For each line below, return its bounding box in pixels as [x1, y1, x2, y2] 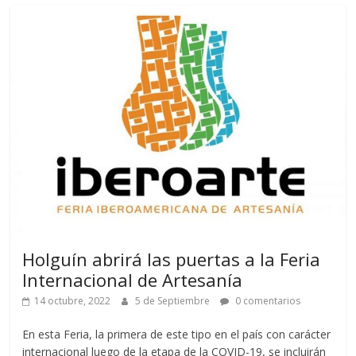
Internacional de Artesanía [22, 267, 243, 292]
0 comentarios [233, 293, 301, 308]
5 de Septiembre [135, 293, 213, 308]
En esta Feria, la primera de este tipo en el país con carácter [22, 326, 331, 342]
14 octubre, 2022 [34, 293, 111, 308]
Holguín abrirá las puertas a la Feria [22, 246, 321, 271]
